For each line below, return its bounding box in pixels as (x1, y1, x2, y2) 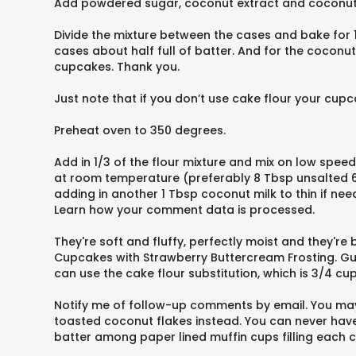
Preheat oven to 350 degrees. (54, 122, 226, 138)
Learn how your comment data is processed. (54, 202, 315, 218)
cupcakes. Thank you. (54, 59, 180, 75)
